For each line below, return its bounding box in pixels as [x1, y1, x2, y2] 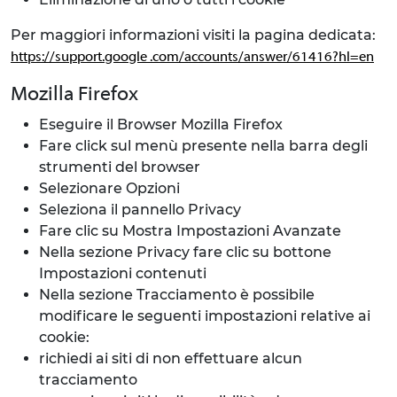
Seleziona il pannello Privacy [39, 201, 241, 218]
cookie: [39, 329, 90, 346]
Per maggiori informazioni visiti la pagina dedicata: [11, 27, 376, 43]
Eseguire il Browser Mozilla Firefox [39, 116, 283, 133]
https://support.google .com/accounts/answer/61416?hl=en [11, 51, 374, 65]
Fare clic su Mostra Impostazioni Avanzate [39, 222, 341, 239]
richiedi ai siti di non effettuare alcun [39, 350, 302, 367]
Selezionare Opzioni [39, 180, 180, 197]
